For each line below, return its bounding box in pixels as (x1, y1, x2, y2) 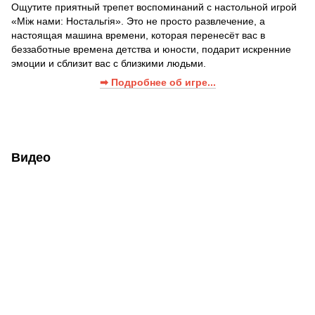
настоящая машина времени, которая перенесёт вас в (11, 30, 265, 41)
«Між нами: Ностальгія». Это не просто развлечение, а (11, 15, 265, 27)
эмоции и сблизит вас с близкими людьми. (11, 58, 206, 70)
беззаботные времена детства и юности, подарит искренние (11, 44, 291, 56)
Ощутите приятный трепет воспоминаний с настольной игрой (11, 1, 297, 13)
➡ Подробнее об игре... (99, 77, 216, 89)
